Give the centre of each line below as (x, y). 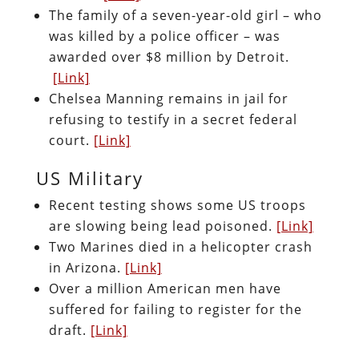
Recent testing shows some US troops (177, 205)
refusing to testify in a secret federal (173, 119)
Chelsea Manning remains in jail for (168, 98)
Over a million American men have (165, 288)
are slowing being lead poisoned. (162, 226)
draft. (69, 330)
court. (71, 140)
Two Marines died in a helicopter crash (180, 246)
